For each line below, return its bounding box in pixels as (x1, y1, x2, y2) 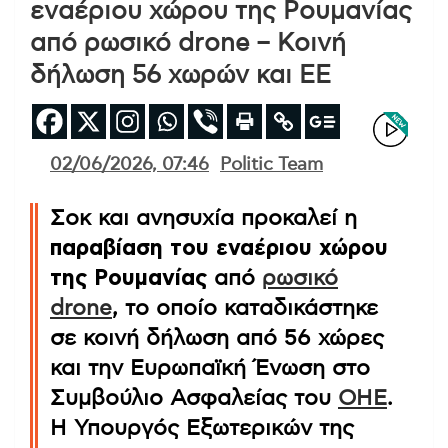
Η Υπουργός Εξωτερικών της (50, 416, 354, 439)
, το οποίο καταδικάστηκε (112, 296, 378, 319)
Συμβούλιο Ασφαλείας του (50, 386, 338, 409)
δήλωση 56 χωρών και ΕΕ (30, 62, 331, 88)
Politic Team (220, 155, 323, 174)
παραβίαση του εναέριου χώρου (50, 236, 388, 259)
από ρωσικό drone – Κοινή (30, 30, 346, 56)
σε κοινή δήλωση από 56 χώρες (50, 326, 384, 349)
